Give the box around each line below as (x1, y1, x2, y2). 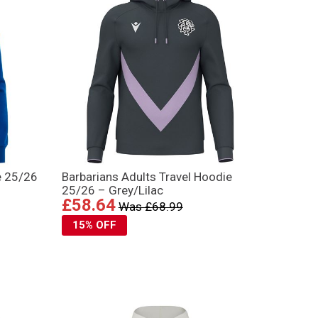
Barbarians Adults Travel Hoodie (61, 169, 232, 184)
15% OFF (72, 218, 116, 231)
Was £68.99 (118, 199, 183, 214)
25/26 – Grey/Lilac (61, 182, 163, 197)
